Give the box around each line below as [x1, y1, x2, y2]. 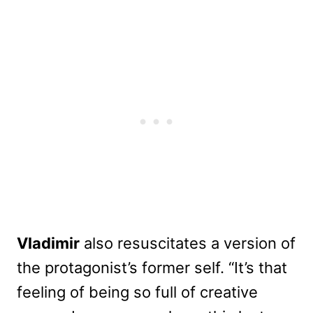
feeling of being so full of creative [17, 283, 258, 301]
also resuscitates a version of [80, 234, 296, 252]
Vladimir [17, 234, 80, 252]
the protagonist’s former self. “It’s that [17, 259, 287, 277]
